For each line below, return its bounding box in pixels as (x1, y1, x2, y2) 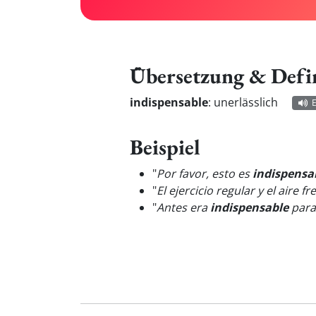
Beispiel (130, 133, 200, 161)
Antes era (157, 200, 210, 215)
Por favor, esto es (157, 166, 253, 181)
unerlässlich (214, 95, 278, 110)
